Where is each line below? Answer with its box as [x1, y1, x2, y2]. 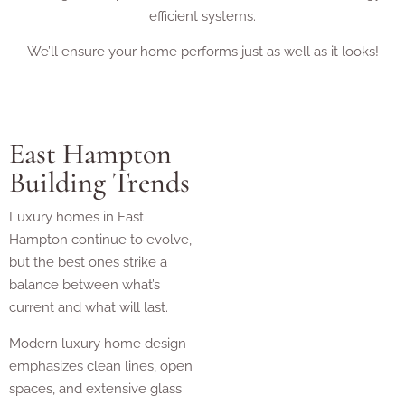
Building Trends [9, 165, 190, 201]
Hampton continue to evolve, [9, 231, 192, 249]
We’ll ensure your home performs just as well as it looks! [26, 42, 379, 60]
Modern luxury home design [9, 334, 186, 352]
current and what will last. [9, 299, 168, 316]
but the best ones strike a [9, 254, 167, 271]
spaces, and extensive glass [9, 380, 182, 397]
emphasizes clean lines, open [9, 357, 193, 374]
